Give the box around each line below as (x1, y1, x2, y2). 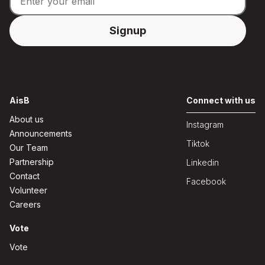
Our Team (9, 143, 48, 153)
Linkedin (186, 157, 219, 167)
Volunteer (9, 185, 47, 195)
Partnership (9, 157, 54, 167)
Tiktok (186, 138, 209, 148)
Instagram (186, 119, 224, 130)
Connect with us (186, 95, 256, 105)
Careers (9, 199, 41, 209)
